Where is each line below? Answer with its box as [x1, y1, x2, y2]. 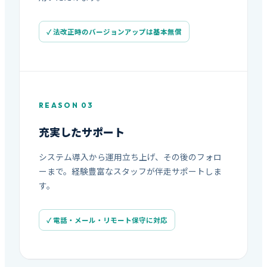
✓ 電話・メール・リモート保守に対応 [46, 215, 167, 225]
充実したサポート [39, 124, 125, 140]
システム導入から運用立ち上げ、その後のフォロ [39, 150, 222, 163]
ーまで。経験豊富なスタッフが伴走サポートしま [39, 164, 222, 177]
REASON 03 [39, 101, 94, 110]
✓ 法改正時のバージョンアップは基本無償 [46, 27, 182, 37]
